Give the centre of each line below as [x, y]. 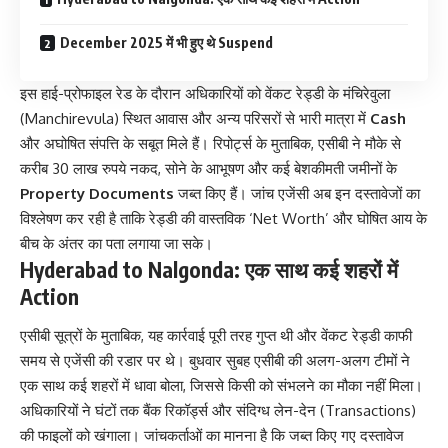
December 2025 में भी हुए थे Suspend [166, 42]
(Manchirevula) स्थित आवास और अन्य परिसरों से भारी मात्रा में [195, 118]
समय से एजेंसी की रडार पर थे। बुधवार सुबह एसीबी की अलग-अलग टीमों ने [215, 361]
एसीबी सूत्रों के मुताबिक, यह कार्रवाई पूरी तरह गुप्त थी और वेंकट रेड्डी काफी [216, 336]
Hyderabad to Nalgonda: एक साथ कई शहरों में [209, 269]
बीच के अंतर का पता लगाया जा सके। [116, 243]
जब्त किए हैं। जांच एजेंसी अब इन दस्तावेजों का [297, 193]
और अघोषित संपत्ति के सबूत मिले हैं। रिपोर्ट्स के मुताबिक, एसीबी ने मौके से [210, 143]
